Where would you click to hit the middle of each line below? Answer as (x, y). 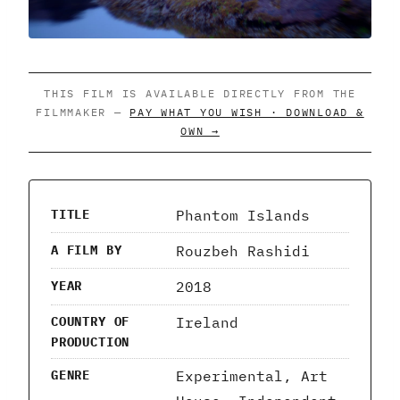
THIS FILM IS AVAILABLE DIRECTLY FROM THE (200, 93)
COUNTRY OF (91, 322)
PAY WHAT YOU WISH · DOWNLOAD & (247, 112)
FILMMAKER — (83, 112)
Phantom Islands (243, 215)
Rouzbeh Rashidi (243, 250)
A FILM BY (87, 250)
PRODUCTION (91, 342)
